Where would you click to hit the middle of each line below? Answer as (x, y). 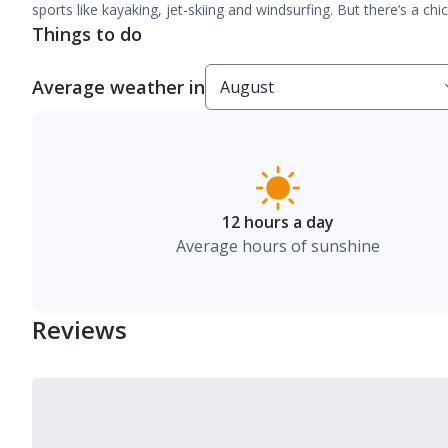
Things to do (87, 34)
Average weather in (118, 87)
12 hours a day (278, 222)
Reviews (79, 329)
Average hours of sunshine (278, 246)
